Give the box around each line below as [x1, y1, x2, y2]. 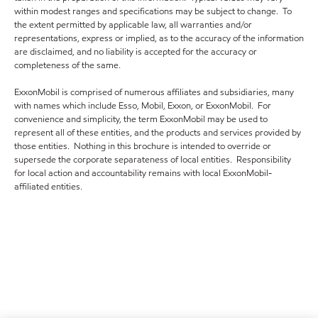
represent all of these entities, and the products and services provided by [14, 126, 301, 139]
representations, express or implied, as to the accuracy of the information [14, 32, 304, 45]
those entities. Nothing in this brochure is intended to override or [14, 140, 271, 153]
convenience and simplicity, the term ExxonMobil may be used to [14, 113, 268, 126]
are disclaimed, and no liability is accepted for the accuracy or [14, 45, 257, 58]
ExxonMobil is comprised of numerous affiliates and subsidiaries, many [14, 86, 294, 99]
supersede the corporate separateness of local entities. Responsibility [14, 153, 291, 166]
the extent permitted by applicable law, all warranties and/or [14, 18, 252, 31]
